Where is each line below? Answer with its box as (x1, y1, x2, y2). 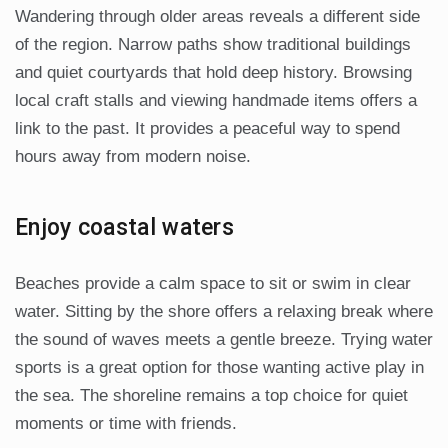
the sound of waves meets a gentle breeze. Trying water (15, 330, 433, 350)
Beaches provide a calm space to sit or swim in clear (15, 274, 411, 294)
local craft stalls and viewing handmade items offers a (15, 91, 417, 111)
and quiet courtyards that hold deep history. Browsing (15, 63, 412, 83)
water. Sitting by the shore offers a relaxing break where (15, 302, 433, 322)
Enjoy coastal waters (15, 214, 234, 242)
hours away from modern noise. (15, 147, 251, 167)
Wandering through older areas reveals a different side (15, 7, 420, 27)
